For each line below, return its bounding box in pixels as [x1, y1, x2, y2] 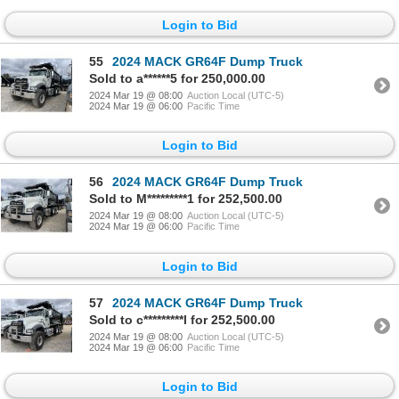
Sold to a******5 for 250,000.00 [89, 71, 265, 86]
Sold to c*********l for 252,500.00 [89, 312, 275, 327]
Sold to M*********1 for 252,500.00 [89, 191, 282, 207]
